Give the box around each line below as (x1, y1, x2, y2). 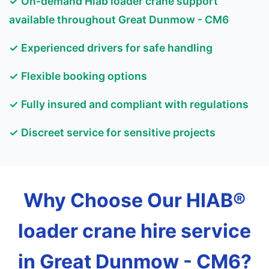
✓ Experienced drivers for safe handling (9, 41, 213, 54)
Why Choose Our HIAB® (23, 189, 246, 212)
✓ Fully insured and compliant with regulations (9, 98, 249, 110)
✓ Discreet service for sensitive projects (9, 126, 216, 139)
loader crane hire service (18, 219, 251, 243)
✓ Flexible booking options (9, 70, 147, 82)
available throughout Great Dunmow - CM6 (9, 13, 229, 26)
